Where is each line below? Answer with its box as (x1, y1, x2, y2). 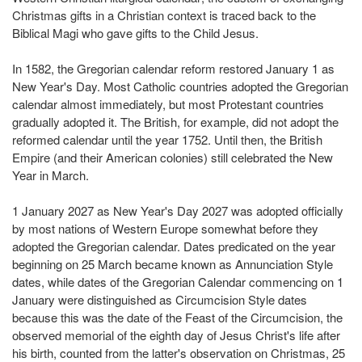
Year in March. (12, 166, 89, 184)
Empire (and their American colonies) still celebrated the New (12, 149, 333, 166)
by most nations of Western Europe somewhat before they (12, 220, 318, 238)
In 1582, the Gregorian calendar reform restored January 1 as (12, 60, 335, 78)
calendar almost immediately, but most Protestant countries (12, 95, 324, 113)
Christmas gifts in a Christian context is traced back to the (12, 6, 316, 24)
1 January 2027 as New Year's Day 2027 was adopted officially (12, 202, 343, 220)
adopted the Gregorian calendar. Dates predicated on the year (12, 238, 335, 255)
